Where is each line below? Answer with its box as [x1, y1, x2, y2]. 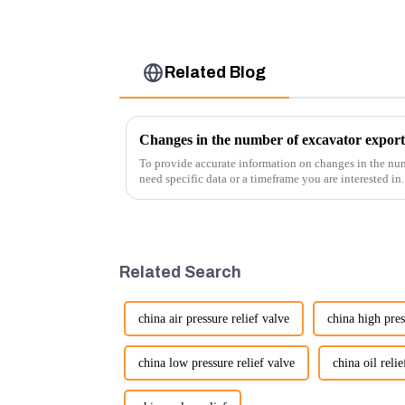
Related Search [119, 262, 241, 281]
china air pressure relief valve [138, 312, 289, 326]
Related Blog [165, 63, 267, 82]
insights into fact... [139, 186, 230, 201]
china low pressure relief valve [138, 356, 295, 371]
